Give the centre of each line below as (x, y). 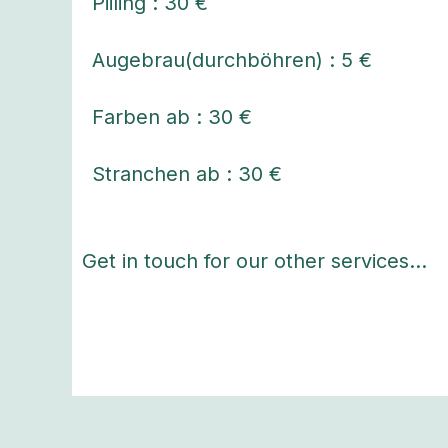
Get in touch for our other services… (254, 261)
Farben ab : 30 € (172, 117)
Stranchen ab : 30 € (187, 174)
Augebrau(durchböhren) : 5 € (232, 60)
